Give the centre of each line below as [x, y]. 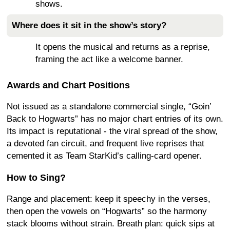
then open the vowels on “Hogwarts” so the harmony [107, 211]
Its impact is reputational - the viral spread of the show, [112, 131]
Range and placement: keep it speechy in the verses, [109, 199]
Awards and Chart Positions [68, 85]
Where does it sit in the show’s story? [89, 25]
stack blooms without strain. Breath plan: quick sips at [111, 224]
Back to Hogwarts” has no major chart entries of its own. [115, 119]
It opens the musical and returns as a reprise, [123, 47]
